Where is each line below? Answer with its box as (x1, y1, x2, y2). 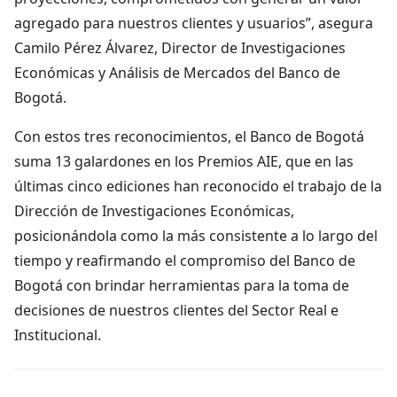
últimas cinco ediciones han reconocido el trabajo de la (14, 175, 382, 196)
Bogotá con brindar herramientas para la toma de (14, 275, 349, 295)
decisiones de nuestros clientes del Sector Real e (14, 300, 339, 320)
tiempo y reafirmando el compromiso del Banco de (14, 250, 355, 270)
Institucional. (14, 324, 101, 345)
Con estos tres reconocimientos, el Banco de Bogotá (14, 126, 364, 146)
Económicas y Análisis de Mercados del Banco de (14, 62, 340, 82)
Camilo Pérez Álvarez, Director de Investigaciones (14, 37, 346, 58)
